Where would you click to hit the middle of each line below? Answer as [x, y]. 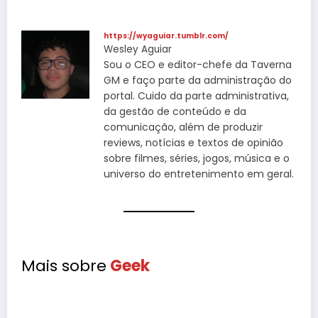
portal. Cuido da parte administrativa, [196, 96]
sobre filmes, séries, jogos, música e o [197, 159]
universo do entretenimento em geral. [199, 174]
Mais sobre [64, 265]
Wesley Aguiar [138, 50]
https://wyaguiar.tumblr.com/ [166, 36]
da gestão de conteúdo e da [175, 112]
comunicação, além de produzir [183, 127]
